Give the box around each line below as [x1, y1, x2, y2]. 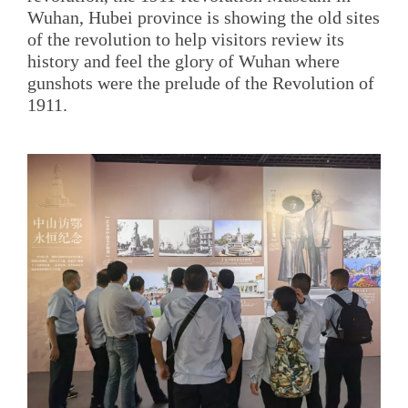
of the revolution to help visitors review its [27, 29, 344, 50]
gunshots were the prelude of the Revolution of [27, 73, 374, 94]
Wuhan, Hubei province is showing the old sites [27, 7, 380, 28]
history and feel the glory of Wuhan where [27, 51, 340, 72]
